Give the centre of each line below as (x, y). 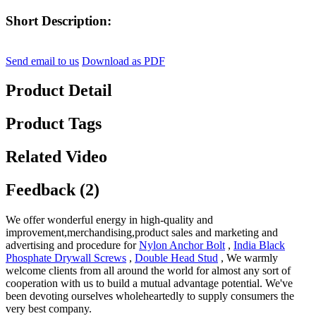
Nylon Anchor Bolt (182, 245)
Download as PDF (123, 61)
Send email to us (42, 61)
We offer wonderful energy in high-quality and (109, 220)
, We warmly (248, 258)
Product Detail (59, 91)
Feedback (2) (53, 190)
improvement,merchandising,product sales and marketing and (142, 233)
